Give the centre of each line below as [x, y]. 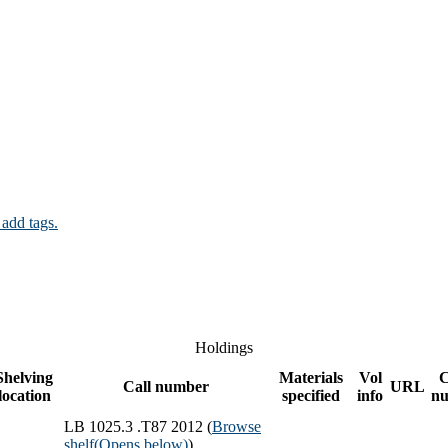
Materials [310, 377]
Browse [236, 426]
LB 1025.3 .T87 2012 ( [138, 426]
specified [310, 395]
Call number [165, 386]
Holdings [224, 347]
